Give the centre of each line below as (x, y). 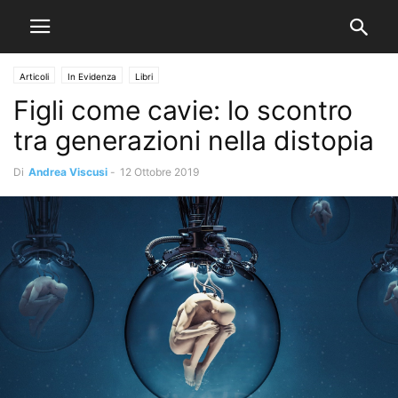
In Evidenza (92, 76)
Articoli (34, 76)
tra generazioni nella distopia (194, 140)
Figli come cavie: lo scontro (183, 110)
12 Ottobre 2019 (159, 172)
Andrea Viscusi (68, 172)
